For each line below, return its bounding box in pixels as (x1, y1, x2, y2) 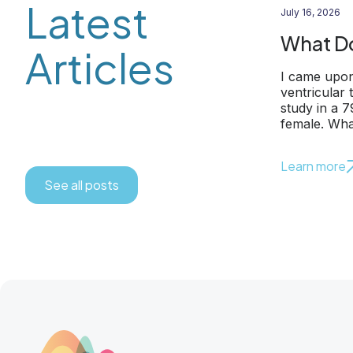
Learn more (281, 158, 346, 174)
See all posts (44, 176, 119, 193)
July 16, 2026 (281, 6, 340, 18)
